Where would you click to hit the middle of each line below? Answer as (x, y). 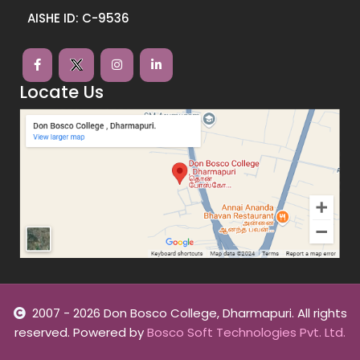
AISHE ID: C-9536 (78, 18)
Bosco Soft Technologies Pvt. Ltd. (246, 333)
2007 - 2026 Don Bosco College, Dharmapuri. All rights (189, 313)
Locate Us (61, 92)
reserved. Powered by (81, 333)
